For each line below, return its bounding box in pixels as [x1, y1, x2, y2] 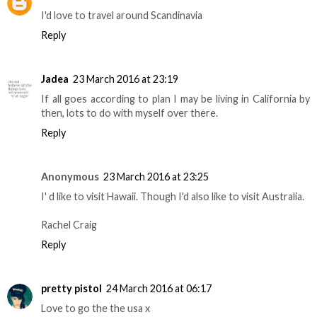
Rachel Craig [41, 218, 97, 231]
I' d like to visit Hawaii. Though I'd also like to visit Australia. [41, 190, 304, 202]
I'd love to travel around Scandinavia [41, 8, 202, 21]
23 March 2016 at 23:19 [73, 72, 178, 85]
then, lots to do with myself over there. [41, 106, 218, 119]
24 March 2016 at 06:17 [106, 282, 212, 294]
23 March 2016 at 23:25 [103, 170, 209, 183]
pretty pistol [41, 282, 102, 294]
